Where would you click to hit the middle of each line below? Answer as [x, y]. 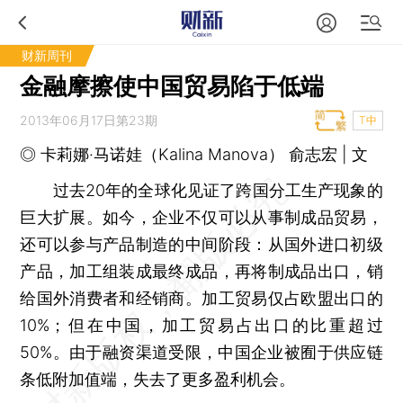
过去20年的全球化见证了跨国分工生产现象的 [201, 190]
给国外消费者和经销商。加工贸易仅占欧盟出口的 [201, 298]
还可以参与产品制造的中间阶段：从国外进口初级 [201, 244]
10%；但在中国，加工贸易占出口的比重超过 [201, 325]
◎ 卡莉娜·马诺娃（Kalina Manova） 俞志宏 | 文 [194, 154]
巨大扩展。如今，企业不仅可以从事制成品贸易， [201, 217]
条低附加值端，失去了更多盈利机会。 [158, 379]
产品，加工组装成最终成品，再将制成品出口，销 [201, 271]
